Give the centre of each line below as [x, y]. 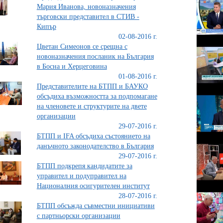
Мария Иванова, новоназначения [86, 7]
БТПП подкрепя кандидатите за [84, 166]
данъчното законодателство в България [95, 146]
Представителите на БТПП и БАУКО [92, 86]
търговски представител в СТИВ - [88, 17]
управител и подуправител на [81, 176]
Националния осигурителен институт [93, 186]
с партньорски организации [78, 216]
